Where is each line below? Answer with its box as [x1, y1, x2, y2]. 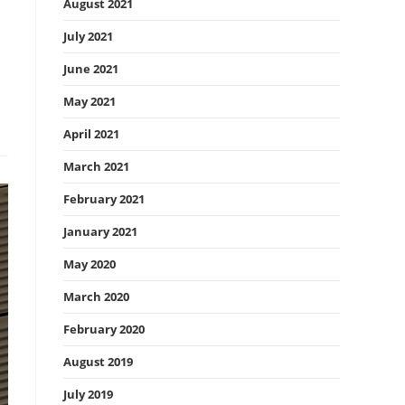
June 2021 [63, 61, 118, 77]
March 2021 [63, 158, 129, 174]
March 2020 [63, 288, 129, 305]
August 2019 [63, 353, 133, 370]
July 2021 [63, 28, 113, 44]
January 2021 [63, 223, 137, 240]
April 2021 [63, 126, 119, 142]
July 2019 [63, 386, 113, 402]
